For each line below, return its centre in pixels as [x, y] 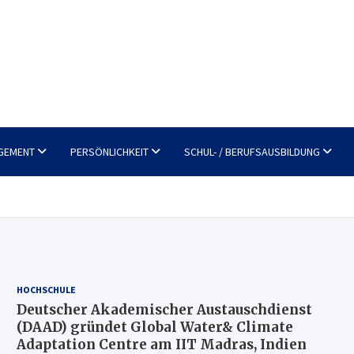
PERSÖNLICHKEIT [109, 152]
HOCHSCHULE [46, 290]
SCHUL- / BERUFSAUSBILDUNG [252, 152]
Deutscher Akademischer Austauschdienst [164, 310]
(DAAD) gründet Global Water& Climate [154, 327]
